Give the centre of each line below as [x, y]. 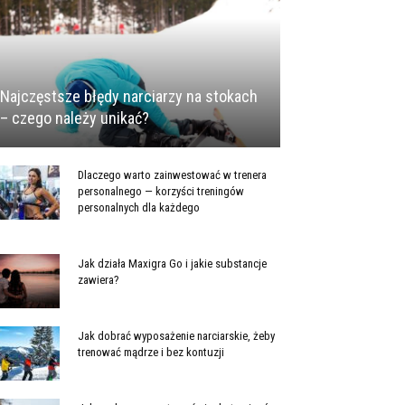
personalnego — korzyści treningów [161, 192]
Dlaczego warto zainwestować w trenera [172, 175]
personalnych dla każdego [139, 208]
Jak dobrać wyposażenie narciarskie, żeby [176, 336]
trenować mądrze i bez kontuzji [151, 353]
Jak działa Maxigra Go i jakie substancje [172, 264]
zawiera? [99, 280]
